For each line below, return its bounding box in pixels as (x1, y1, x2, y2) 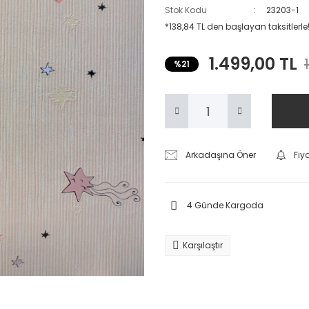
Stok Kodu (165, 4, 207, 16)
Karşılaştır (183, 239, 223, 251)
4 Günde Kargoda (187, 199, 263, 211)
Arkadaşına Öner (186, 149, 257, 161)
